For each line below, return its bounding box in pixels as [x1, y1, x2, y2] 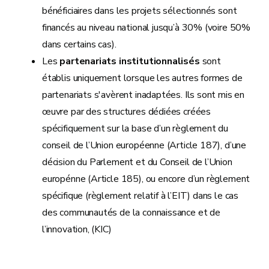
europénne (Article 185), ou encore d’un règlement [42, 172, 250, 186]
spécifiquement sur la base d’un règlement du [42, 122, 229, 135]
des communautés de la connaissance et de [42, 206, 220, 219]
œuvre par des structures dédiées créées [42, 105, 211, 118]
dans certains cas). [42, 38, 116, 51]
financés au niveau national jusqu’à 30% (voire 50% [42, 21, 251, 34]
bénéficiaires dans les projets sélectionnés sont [42, 4, 237, 17]
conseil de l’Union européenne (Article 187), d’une [42, 139, 247, 152]
